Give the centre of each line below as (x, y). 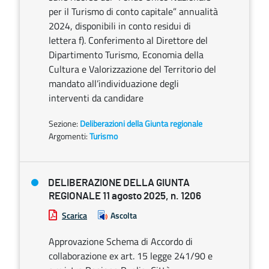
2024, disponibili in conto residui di (120, 26)
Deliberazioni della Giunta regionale (141, 123)
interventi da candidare (96, 98)
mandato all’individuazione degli (114, 83)
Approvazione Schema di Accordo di (121, 241)
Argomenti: (68, 136)
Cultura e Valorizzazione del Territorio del (132, 69)
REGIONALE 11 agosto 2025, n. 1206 (125, 196)
